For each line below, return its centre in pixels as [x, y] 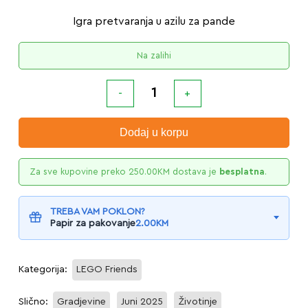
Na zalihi [154, 55]
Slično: [34, 301]
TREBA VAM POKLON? [97, 211]
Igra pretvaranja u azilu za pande [154, 21]
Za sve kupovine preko [79, 171]
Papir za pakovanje [92, 223]
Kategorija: [44, 269]
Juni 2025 [142, 301]
